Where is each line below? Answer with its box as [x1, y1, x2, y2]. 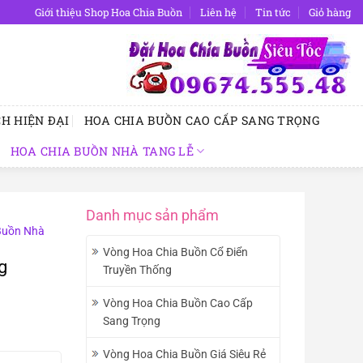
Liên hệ [200, 6, 237, 19]
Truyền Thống [103, 263, 172, 276]
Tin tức [254, 6, 291, 19]
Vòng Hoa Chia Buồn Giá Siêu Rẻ [103, 348, 266, 361]
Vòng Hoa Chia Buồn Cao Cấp [103, 297, 253, 310]
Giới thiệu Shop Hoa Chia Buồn [34, 6, 182, 19]
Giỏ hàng [309, 6, 351, 19]
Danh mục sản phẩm [86, 207, 219, 224]
